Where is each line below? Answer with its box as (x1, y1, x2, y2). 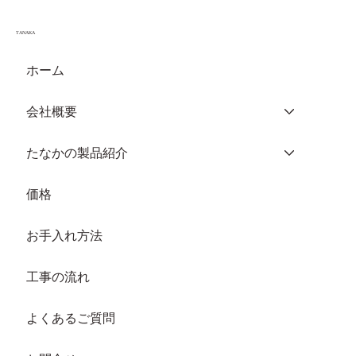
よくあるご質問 (25, 310, 115, 327)
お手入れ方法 (25, 227, 103, 244)
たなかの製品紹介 (25, 145, 128, 161)
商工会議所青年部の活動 (43, 98, 200, 117)
